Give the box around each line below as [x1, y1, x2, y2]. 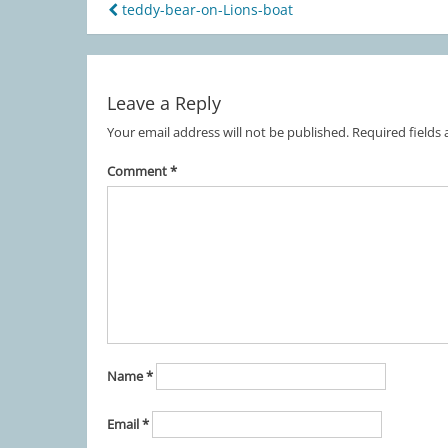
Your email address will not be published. [106, 123, 349, 142]
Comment [106, 161, 170, 180]
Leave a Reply [106, 91, 221, 116]
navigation [108, 47, 254, 89]
